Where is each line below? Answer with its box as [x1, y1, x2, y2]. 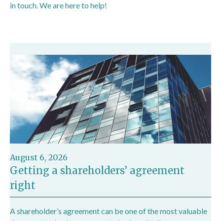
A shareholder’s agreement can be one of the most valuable [10, 206, 207, 216]
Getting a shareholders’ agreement [10, 164, 184, 177]
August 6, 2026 [10, 152, 68, 162]
